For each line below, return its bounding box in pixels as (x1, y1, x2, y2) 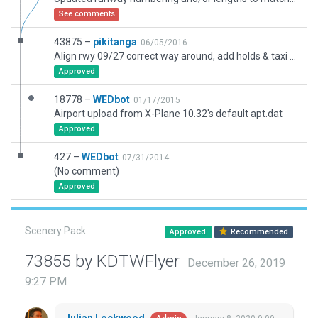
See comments (58, 9, 115, 18)
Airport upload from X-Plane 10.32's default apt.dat (54, 108, 283, 119)
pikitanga (93, 36, 137, 48)
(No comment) (54, 165, 119, 177)
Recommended (229, 227, 289, 236)
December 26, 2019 (187, 257, 285, 270)
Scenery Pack (25, 225, 86, 236)
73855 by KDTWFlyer (25, 251, 184, 271)
